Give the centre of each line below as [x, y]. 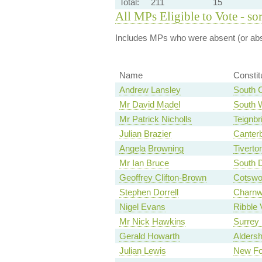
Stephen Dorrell [149, 192]
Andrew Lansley [150, 90]
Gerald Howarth [149, 236]
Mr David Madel [149, 105]
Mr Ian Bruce [144, 163]
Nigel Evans [142, 207]
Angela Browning [151, 149]
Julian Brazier [145, 134]
